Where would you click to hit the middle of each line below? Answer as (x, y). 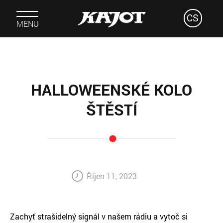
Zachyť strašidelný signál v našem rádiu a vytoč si (99, 216)
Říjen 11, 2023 (112, 176)
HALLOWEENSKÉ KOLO (111, 90)
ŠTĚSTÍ (111, 110)
